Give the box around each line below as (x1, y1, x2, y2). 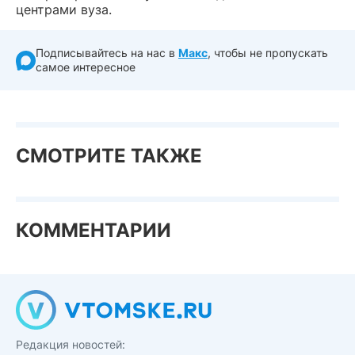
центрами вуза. (16, 2, 112, 17)
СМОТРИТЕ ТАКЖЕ (16, 144, 202, 167)
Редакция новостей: (16, 338, 125, 351)
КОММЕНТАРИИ (16, 219, 171, 242)
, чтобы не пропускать (208, 46, 328, 59)
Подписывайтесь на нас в (36, 46, 178, 59)
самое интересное (36, 60, 136, 74)
